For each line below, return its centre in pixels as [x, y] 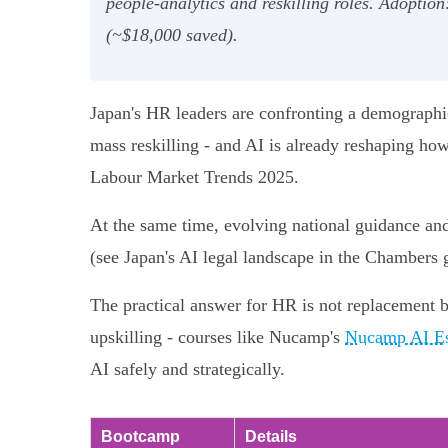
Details [271, 436]
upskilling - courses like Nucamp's [217, 336]
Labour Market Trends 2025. [194, 176]
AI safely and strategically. [187, 368]
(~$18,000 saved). [172, 34]
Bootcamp [140, 436]
